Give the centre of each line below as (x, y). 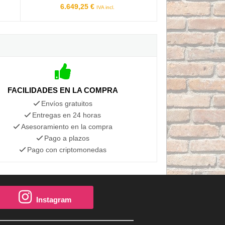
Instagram (54, 199)
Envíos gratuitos (67, 103)
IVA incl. (105, 7)
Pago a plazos (67, 138)
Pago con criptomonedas (67, 149)
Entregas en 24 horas (67, 115)
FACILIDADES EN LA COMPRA (63, 90)
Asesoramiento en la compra (67, 126)
